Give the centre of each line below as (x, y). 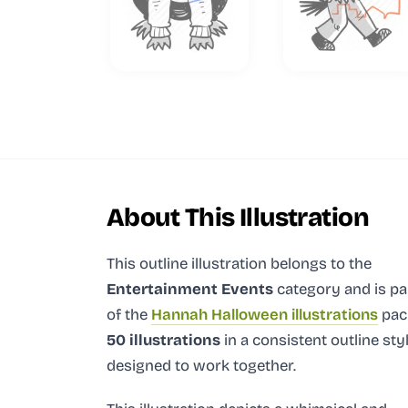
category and (322, 289)
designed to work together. (201, 365)
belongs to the (321, 263)
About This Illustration (238, 217)
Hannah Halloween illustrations (265, 314)
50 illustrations (163, 340)
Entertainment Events (190, 289)
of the (129, 314)
